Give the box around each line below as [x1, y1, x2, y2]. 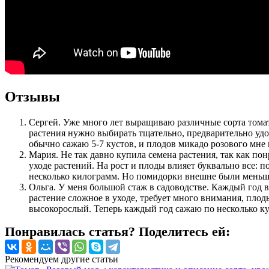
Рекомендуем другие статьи [5, 253, 118, 264]
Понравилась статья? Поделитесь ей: [5, 223, 230, 239]
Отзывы [5, 88, 60, 104]
